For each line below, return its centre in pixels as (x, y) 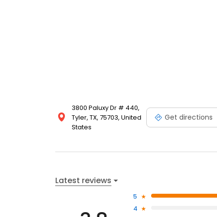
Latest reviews (83, 180)
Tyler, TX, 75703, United (107, 118)
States (82, 127)
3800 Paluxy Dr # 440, (106, 108)
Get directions (189, 117)
